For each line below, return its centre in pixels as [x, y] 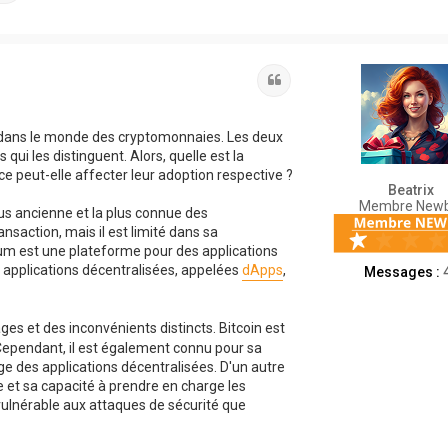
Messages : [401, 272]
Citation [306, 79]
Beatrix [411, 190]
